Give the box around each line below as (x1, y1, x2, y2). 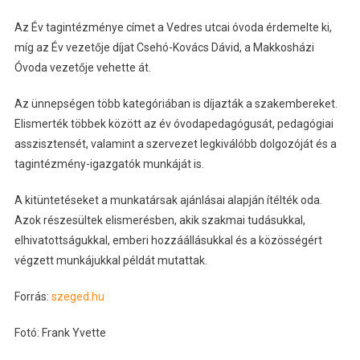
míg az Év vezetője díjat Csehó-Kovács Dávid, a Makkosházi (14, 41, 314, 55)
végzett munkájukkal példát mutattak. (14, 254, 207, 268)
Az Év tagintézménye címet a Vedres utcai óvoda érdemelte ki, (14, 21, 332, 35)
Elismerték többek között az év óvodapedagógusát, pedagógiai (14, 117, 333, 131)
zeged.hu (56, 290, 104, 304)
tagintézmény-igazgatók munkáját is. (14, 157, 204, 171)
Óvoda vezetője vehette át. (14, 61, 151, 75)
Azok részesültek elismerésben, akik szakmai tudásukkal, (14, 214, 305, 227)
